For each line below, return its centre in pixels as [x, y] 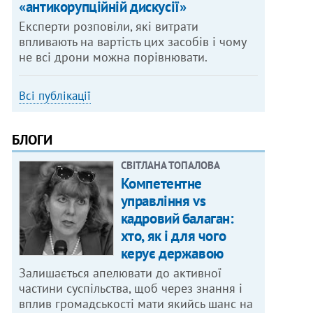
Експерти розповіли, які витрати [109, 27]
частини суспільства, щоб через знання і [131, 289]
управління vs [163, 201]
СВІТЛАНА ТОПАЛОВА [170, 166]
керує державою [172, 254]
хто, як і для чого [173, 236]
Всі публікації [55, 96]
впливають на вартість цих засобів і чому [133, 42]
